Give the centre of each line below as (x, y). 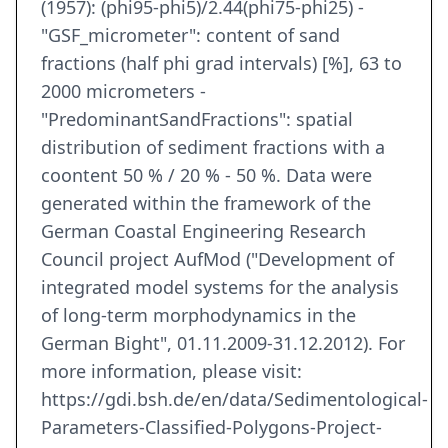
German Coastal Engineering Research (203, 231)
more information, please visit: (171, 371)
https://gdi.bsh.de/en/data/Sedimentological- (234, 399)
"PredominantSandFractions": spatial (197, 119)
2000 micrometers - (123, 91)
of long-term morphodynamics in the (198, 315)
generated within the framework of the (206, 203)
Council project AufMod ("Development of (217, 259)
